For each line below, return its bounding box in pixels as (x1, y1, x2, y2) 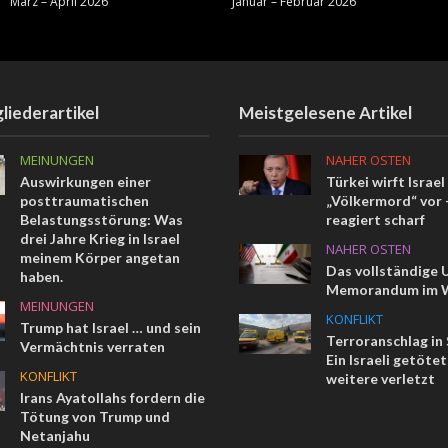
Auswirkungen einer (20, 172, 152, 190)
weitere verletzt (325, 369, 435, 387)
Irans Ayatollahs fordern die (20, 388, 206, 406)
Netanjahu (20, 426, 91, 444)
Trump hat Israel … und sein (20, 318, 202, 336)
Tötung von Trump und (20, 407, 171, 425)
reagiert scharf (325, 210, 425, 228)
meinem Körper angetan (20, 248, 181, 266)
